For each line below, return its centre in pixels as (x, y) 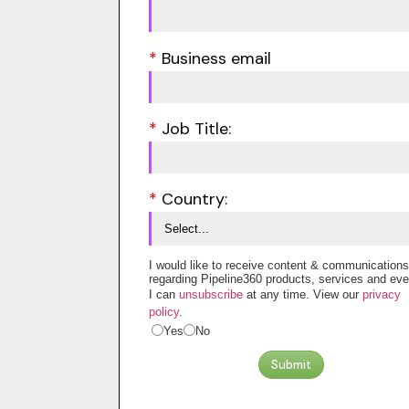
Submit (291, 365)
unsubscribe (210, 295)
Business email (216, 58)
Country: (194, 199)
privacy (381, 295)
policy (163, 312)
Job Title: (196, 128)
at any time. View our (302, 295)
